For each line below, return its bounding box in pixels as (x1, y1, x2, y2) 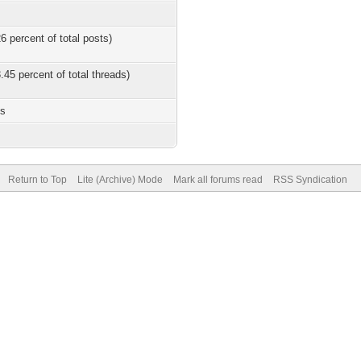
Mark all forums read (172, 174, 263, 185)
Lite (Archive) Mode (77, 174, 163, 185)
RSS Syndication (272, 174, 347, 185)
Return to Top (7, 174, 67, 185)
